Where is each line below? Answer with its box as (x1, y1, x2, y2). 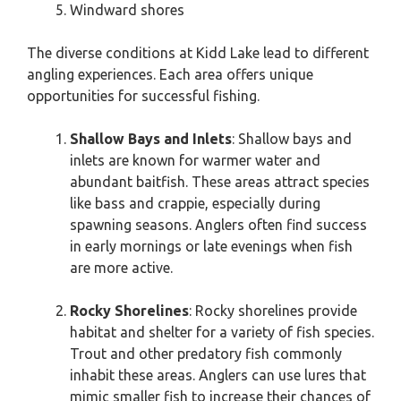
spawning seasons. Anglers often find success (70, 217, 367, 233)
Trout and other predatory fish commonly (70, 346, 342, 362)
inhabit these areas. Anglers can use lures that (70, 367, 366, 383)
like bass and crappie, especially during (70, 195, 320, 211)
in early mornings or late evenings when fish (70, 238, 353, 254)
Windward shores (70, 2, 184, 18)
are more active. (70, 260, 173, 276)
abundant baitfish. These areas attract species (70, 174, 370, 190)
